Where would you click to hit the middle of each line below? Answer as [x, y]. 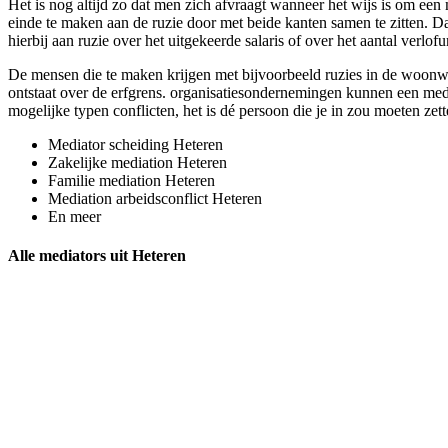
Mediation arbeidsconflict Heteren [155, 198]
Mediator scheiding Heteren [135, 144]
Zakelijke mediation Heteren [137, 162]
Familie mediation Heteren [131, 180]
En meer [74, 216]
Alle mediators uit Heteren [97, 256]
